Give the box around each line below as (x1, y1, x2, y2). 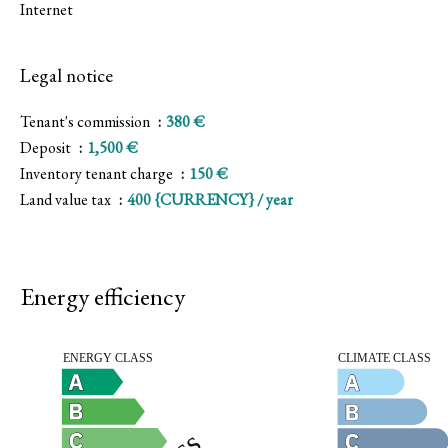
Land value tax (20, 189, 114, 210)
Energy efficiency (20, 280, 185, 312)
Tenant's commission (20, 111, 153, 132)
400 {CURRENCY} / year (127, 189, 293, 210)
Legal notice (20, 63, 113, 88)
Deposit (20, 137, 74, 158)
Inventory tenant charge (20, 163, 176, 184)
